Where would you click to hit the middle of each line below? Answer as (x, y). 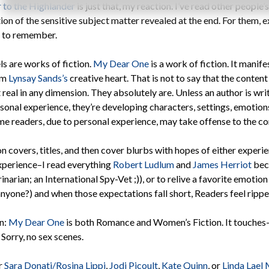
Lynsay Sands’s (38, 78)
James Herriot (222, 165)
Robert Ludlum (144, 165)
